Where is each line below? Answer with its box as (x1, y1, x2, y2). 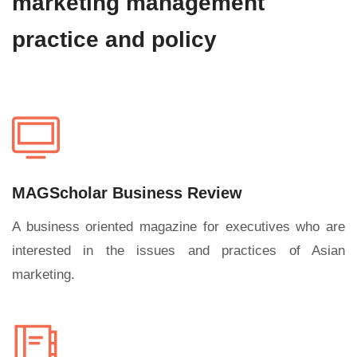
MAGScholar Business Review (12, 184, 242, 202)
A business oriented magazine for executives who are (12, 219, 345, 234)
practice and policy (12, 27, 217, 52)
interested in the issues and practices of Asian (12, 243, 345, 258)
